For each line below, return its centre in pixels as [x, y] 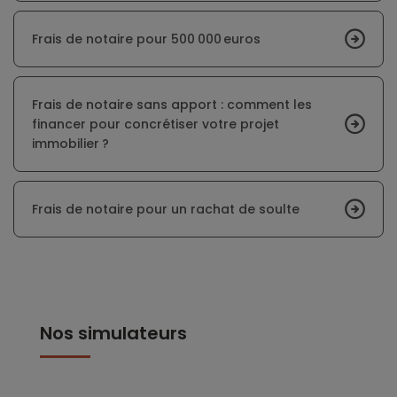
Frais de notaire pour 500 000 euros [146, 39]
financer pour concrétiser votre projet [156, 125]
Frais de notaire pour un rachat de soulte [166, 210]
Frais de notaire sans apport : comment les [172, 105]
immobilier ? [70, 144]
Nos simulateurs [113, 334]
